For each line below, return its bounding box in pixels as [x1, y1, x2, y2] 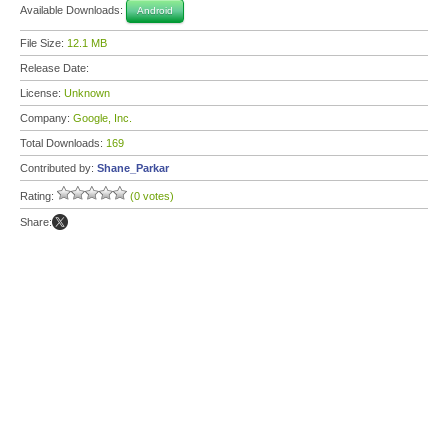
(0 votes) [130, 190, 174, 202]
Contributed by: [20, 162, 97, 174]
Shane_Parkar [97, 162, 169, 174]
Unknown [64, 87, 110, 99]
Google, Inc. [73, 112, 132, 124]
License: [20, 87, 64, 99]
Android [137, 5, 173, 16]
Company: [20, 112, 73, 124]
